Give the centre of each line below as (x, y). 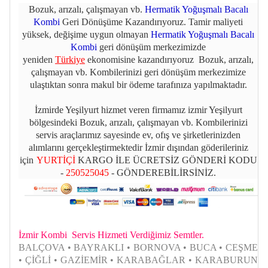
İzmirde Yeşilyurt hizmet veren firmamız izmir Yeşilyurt (138, 109)
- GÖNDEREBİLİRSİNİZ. (162, 172)
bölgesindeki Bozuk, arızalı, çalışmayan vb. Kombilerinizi (138, 122)
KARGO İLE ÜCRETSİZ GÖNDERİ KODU (167, 160)
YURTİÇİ (57, 160)
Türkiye (70, 59)
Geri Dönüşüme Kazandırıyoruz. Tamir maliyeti (151, 22)
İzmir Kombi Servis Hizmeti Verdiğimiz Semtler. (111, 235)
